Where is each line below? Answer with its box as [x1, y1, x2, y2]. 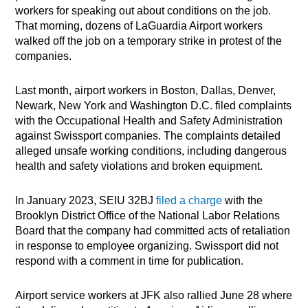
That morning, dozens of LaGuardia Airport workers [15, 20, 263, 32]
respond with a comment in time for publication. [15, 255, 244, 267]
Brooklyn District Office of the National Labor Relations [15, 210, 280, 222]
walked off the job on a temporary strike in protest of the [15, 35, 283, 47]
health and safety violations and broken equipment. [15, 160, 263, 173]
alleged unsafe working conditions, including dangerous [15, 145, 287, 157]
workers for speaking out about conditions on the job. [15, 5, 272, 17]
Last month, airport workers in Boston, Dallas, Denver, [15, 85, 276, 97]
